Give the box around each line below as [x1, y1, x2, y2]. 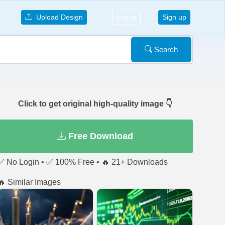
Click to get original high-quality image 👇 [18, 99, 172, 108]
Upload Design [32, 13, 83, 21]
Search [152, 45, 178, 54]
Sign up [162, 13, 186, 21]
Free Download [66, 131, 134, 141]
